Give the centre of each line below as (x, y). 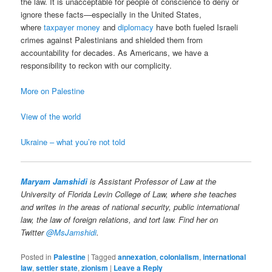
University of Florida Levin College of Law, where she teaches (129, 194)
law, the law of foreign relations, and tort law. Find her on (120, 219)
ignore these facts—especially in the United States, (111, 15)
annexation (137, 257)
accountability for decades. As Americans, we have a (115, 53)
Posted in (36, 256)
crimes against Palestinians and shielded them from (112, 40)
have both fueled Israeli (196, 27)
